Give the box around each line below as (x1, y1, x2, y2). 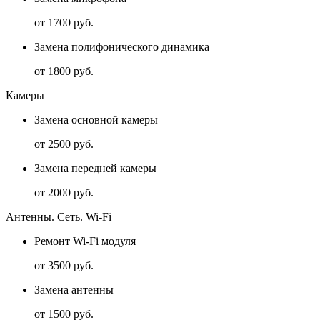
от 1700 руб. (34, 16, 94, 29)
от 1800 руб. (34, 65, 94, 78)
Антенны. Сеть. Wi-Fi (6, 211, 111, 224)
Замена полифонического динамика (34, 41, 209, 54)
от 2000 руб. (34, 186, 94, 199)
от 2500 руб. (34, 138, 94, 151)
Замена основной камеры (34, 114, 158, 126)
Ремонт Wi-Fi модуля (34, 235, 136, 248)
